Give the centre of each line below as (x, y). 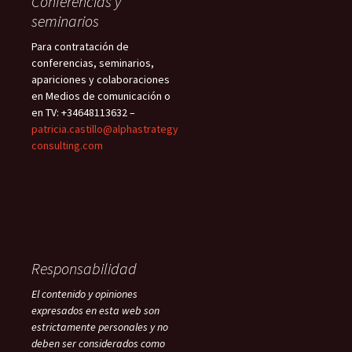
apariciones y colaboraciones (101, 79)
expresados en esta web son (95, 310)
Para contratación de (80, 46)
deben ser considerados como (98, 343)
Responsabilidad (84, 268)
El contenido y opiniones (84, 293)
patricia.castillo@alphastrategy (105, 128)
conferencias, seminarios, (93, 62)
